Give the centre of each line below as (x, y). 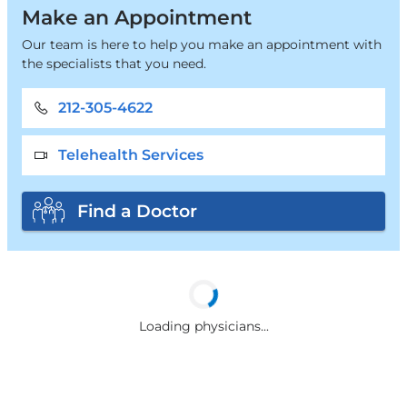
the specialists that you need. (114, 63)
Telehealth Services (130, 154)
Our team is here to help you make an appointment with (201, 44)
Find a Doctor (138, 211)
